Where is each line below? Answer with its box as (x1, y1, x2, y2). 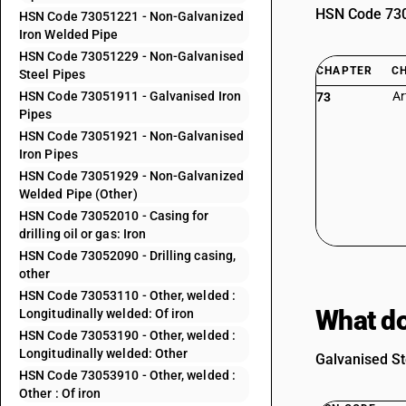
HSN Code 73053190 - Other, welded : (19, 328, 236, 343)
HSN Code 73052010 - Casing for (19, 208, 209, 223)
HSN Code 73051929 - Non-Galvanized (19, 169, 244, 183)
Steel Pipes (19, 67, 85, 82)
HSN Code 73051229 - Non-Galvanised (19, 49, 244, 63)
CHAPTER (316, 64, 373, 77)
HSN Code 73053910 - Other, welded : (19, 368, 236, 382)
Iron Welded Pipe (19, 27, 119, 42)
